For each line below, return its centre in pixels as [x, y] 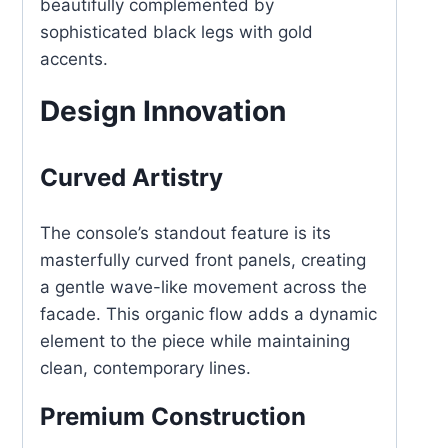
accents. [74, 59]
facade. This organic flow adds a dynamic [208, 314]
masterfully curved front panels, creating [203, 260]
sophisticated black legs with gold [176, 32]
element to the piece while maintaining [195, 341]
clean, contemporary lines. [145, 368]
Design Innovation [163, 111]
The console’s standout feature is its [185, 233]
